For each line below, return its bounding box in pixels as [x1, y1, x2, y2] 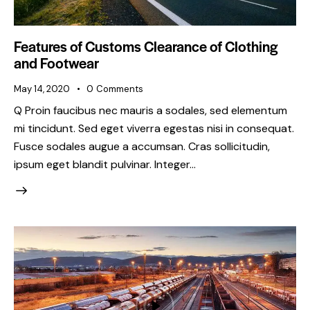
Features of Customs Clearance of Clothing [14, 35, 277, 56]
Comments [95, 82, 143, 95]
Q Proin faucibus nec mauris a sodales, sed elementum [14, 103, 287, 118]
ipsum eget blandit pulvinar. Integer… [14, 157, 196, 172]
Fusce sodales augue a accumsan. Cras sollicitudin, [14, 139, 270, 154]
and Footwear [14, 52, 99, 73]
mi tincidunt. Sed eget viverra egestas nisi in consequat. [14, 121, 294, 136]
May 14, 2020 [14, 82, 70, 95]
